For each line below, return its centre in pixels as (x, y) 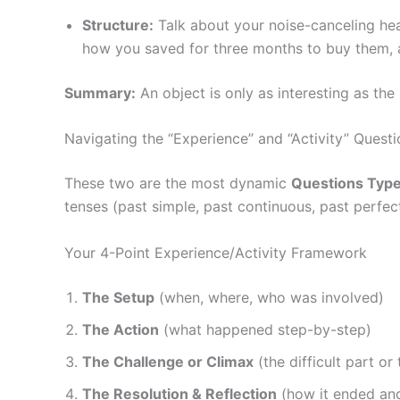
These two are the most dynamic (178, 183)
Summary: (100, 92)
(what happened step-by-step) (265, 329)
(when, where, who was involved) (269, 297)
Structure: (118, 25)
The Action (121, 329)
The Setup (118, 297)
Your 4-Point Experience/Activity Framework (216, 252)
